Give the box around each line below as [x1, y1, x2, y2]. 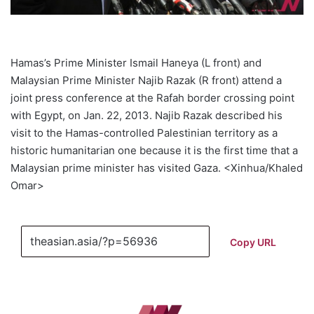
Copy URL [229, 235, 276, 248]
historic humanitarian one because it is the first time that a [11, 143, 298, 157]
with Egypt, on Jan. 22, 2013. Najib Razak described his [11, 108, 282, 122]
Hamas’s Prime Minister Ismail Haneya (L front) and [11, 55, 261, 69]
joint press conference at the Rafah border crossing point [11, 90, 294, 104]
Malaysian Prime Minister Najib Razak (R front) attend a [11, 73, 282, 87]
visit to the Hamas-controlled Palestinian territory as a [11, 125, 278, 139]
